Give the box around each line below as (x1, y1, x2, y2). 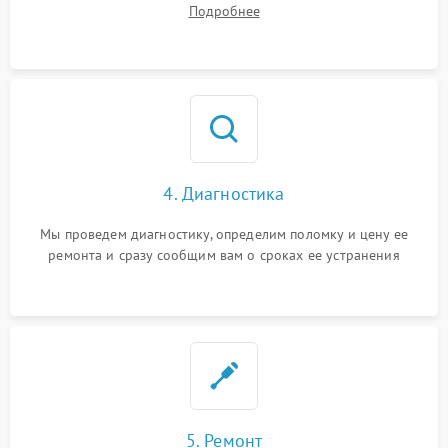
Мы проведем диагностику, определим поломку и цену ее (40, 224, 408, 243)
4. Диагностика (163, 181, 285, 205)
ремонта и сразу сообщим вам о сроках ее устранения (48, 245, 400, 264)
